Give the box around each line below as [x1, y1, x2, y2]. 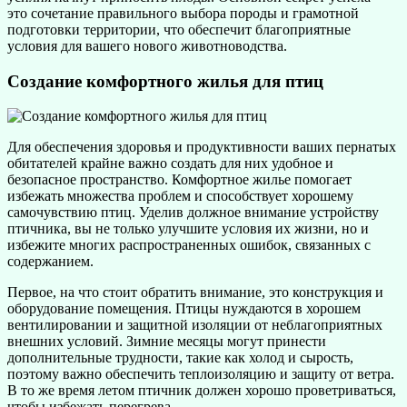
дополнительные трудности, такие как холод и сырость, [7, 350, 353, 366]
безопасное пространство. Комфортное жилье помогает [7, 172, 352, 188]
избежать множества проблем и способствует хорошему [7, 188, 353, 204]
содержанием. [7, 253, 94, 270]
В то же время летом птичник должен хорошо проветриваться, [7, 382, 396, 399]
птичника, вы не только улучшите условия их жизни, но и [7, 221, 369, 237]
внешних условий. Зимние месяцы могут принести [7, 333, 326, 350]
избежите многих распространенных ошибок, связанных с [7, 237, 371, 253]
